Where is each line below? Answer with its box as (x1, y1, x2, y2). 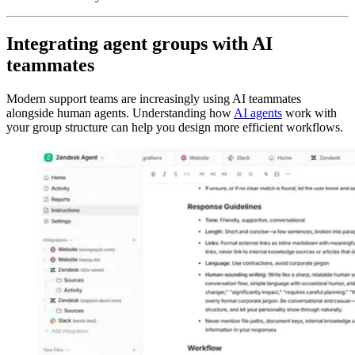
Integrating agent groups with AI (6, 32, 273, 54)
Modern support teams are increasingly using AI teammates (6, 91, 301, 105)
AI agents (234, 105, 282, 120)
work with (282, 105, 337, 120)
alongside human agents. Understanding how (6, 105, 234, 120)
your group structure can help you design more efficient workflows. (6, 120, 343, 134)
